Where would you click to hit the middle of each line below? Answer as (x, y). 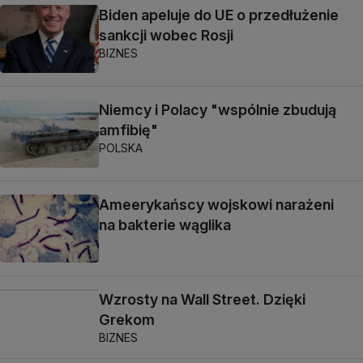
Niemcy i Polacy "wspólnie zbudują (218, 109)
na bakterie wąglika (165, 225)
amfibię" (128, 130)
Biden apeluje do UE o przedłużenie (219, 15)
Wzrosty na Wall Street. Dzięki (202, 300)
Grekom (127, 320)
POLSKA (121, 147)
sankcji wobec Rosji (166, 35)
